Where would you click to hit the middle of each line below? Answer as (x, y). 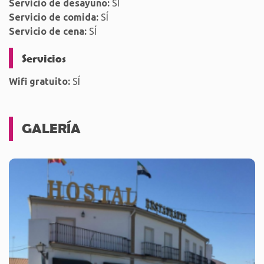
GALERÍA (51, 128)
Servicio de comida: (54, 17)
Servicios (44, 58)
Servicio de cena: (48, 31)
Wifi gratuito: (39, 81)
